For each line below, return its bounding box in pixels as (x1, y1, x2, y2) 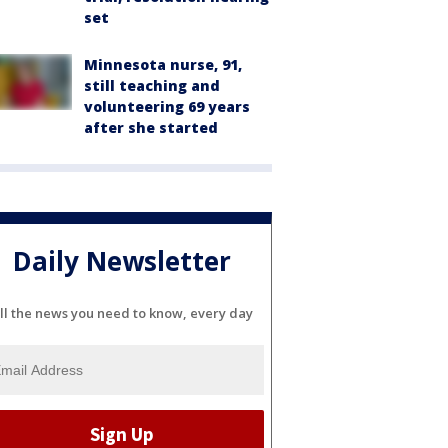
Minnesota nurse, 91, (84, 55, 242, 74)
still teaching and (84, 76, 220, 95)
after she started (84, 118, 218, 137)
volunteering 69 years (84, 97, 250, 116)
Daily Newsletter (13, 243, 231, 280)
